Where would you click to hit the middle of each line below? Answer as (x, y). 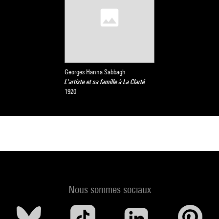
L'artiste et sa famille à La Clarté (105, 82)
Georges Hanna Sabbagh (95, 72)
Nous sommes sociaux (109, 189)
